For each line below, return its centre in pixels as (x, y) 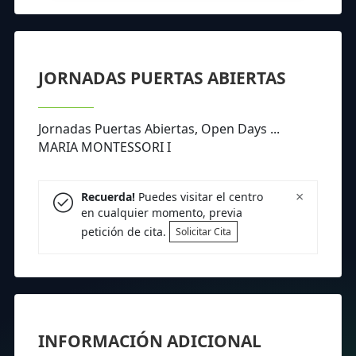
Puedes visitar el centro (199, 197)
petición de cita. (125, 231)
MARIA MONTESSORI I (104, 147)
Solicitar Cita (203, 231)
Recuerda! (108, 197)
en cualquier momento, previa (161, 213)
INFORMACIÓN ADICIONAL (150, 341)
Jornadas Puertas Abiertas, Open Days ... (159, 128)
